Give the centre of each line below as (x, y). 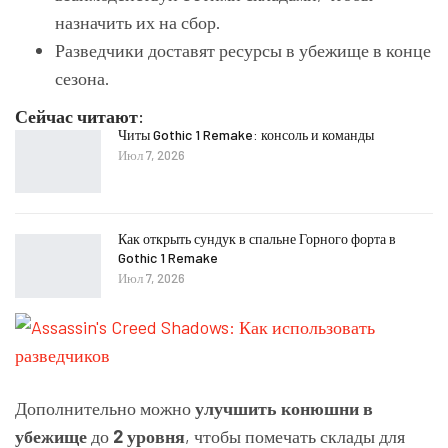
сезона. (82, 77)
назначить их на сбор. (138, 21)
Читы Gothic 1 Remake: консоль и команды (246, 134)
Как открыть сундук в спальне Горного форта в (257, 239)
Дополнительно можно (105, 407)
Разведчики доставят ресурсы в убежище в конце (243, 49)
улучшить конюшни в (284, 407)
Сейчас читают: (79, 115)
